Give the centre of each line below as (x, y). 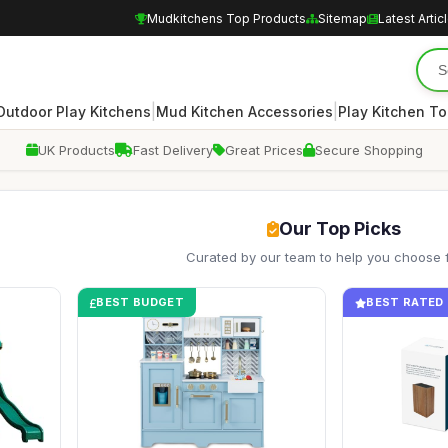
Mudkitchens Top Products (226, 18)
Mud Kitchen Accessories (244, 111)
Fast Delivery (172, 150)
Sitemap (342, 18)
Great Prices (263, 150)
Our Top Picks (340, 228)
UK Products (76, 150)
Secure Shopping (368, 150)
